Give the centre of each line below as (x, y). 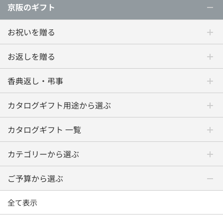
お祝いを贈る (31, 32)
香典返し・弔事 (35, 80)
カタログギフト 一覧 (44, 129)
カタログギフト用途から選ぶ (59, 105)
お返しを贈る (31, 56)
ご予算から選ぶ (35, 178)
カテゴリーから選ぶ (43, 154)
